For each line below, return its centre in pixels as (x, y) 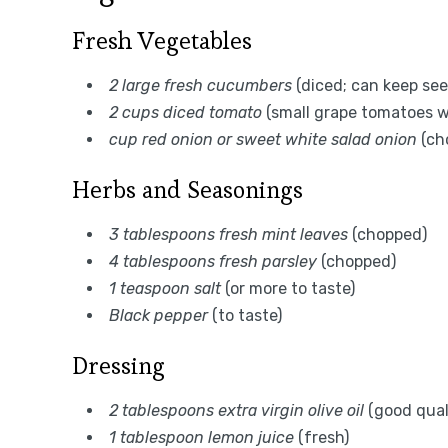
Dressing (118, 365)
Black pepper (158, 315)
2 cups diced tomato (185, 112)
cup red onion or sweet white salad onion (263, 139)
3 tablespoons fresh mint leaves (228, 234)
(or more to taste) (288, 288)
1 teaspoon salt (165, 288)
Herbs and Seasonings (187, 189)
